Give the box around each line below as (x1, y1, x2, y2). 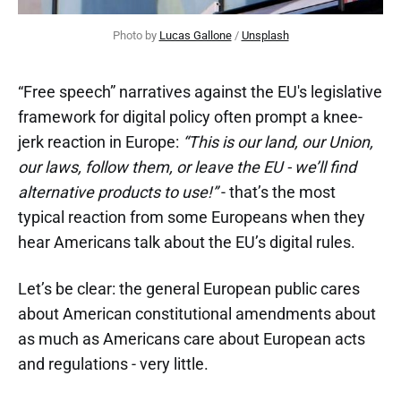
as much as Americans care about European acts (18, 329, 365, 348)
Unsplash (241, 29, 289, 42)
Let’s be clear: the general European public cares (18, 279, 360, 298)
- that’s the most (221, 183, 336, 201)
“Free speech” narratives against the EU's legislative (18, 82, 382, 101)
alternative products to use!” (18, 183, 218, 201)
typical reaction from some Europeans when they (18, 208, 365, 226)
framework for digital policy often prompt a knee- (18, 107, 363, 126)
